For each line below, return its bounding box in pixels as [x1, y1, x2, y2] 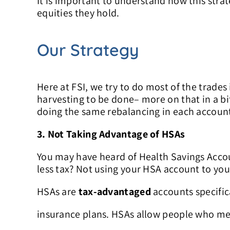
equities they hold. [36, 6, 120, 20]
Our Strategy [36, 39, 139, 60]
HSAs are [36, 185, 79, 199]
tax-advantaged [78, 185, 151, 199]
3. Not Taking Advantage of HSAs [36, 127, 185, 141]
